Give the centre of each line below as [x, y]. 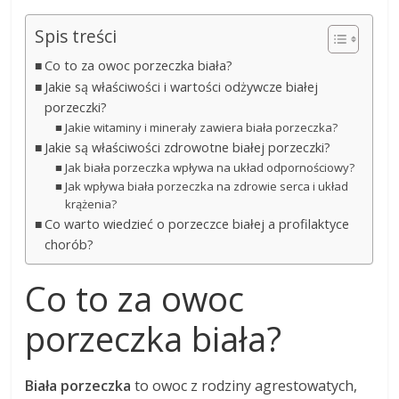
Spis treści [76, 37]
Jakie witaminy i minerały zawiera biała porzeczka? [201, 128]
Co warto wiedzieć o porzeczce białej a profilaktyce [197, 224]
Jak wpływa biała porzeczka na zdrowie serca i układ [206, 187]
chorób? [69, 245]
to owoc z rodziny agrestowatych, [244, 386]
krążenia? [90, 204]
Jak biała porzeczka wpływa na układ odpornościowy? [209, 168]
